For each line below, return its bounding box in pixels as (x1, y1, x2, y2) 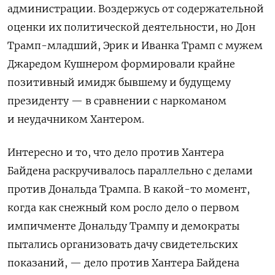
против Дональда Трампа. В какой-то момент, (7, 182, 250, 195)
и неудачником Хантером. (7, 112, 144, 125)
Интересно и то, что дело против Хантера (7, 145, 224, 158)
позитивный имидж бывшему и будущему (7, 76, 231, 88)
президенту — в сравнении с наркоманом (7, 94, 227, 107)
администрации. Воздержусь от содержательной (7, 2, 264, 15)
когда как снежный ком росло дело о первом (7, 201, 239, 214)
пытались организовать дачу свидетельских (7, 238, 238, 250)
